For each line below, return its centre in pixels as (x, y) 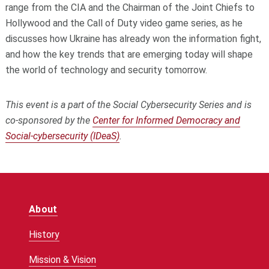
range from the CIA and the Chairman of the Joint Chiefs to (130, 7)
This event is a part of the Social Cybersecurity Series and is (128, 104)
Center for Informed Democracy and (166, 120)
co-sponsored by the (47, 120)
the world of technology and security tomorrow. (106, 70)
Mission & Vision (62, 259)
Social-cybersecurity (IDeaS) (62, 136)
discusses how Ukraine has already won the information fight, (133, 38)
